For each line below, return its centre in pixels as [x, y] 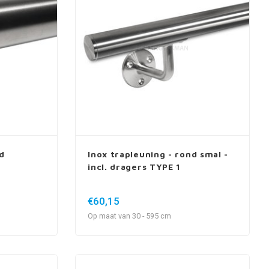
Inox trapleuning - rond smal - [158, 154]
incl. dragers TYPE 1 [134, 166]
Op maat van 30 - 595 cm [130, 216]
